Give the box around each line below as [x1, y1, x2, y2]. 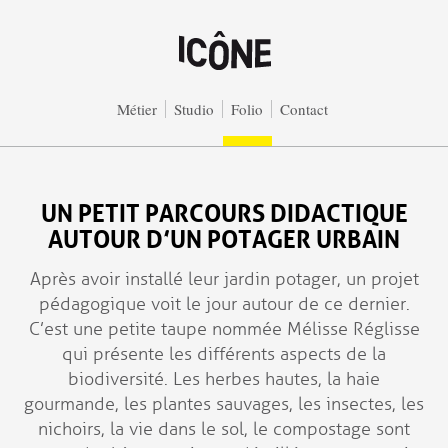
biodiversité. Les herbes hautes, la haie [68, 368, 380, 390]
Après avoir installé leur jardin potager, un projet [29, 268, 419, 290]
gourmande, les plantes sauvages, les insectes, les [24, 393, 424, 415]
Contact [279, 99, 328, 119]
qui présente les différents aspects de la [62, 343, 386, 365]
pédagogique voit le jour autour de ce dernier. [38, 293, 410, 315]
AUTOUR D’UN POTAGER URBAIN [48, 217, 400, 255]
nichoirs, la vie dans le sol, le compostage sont [38, 418, 410, 440]
